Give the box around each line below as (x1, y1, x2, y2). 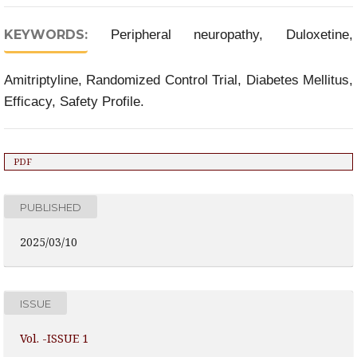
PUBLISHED (20, 200, 81, 213)
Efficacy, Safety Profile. (4, 94, 144, 109)
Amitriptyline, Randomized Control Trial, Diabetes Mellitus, (4, 73, 353, 88)
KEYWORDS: (4, 27, 88, 42)
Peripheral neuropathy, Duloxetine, (110, 27, 354, 42)
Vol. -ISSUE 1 (20, 331, 88, 346)
